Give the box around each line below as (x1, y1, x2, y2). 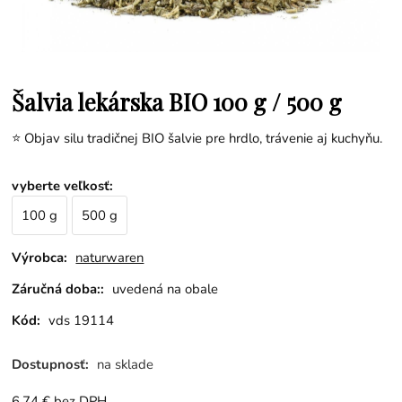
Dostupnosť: (12, 355, 93, 374)
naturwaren (75, 249, 144, 267)
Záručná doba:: (12, 280, 105, 299)
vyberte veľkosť (12, 176, 110, 195)
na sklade (97, 355, 154, 374)
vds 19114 (48, 310, 115, 329)
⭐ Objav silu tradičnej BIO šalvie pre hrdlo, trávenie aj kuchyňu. (12, 128, 383, 147)
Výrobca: (12, 249, 68, 267)
